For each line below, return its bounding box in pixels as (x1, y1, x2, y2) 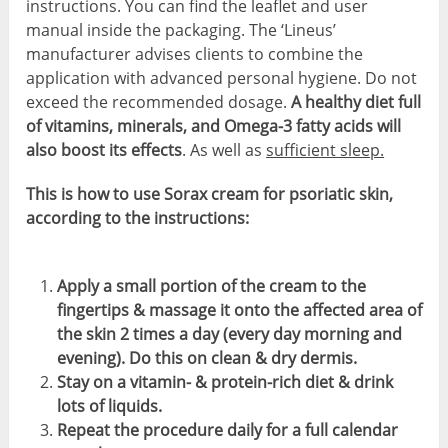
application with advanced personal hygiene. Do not (26, 67, 418, 90)
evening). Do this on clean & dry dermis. (56, 347, 357, 370)
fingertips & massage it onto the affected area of (56, 299, 422, 322)
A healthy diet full (287, 91, 422, 114)
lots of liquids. (56, 395, 162, 418)
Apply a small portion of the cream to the (56, 275, 366, 298)
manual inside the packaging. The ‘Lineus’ (26, 19, 337, 42)
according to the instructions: (26, 207, 250, 230)
